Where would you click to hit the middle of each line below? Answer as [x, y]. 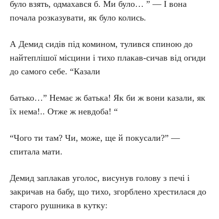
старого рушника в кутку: [59, 205]
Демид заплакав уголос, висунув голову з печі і [100, 178]
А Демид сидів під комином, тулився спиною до [101, 44]
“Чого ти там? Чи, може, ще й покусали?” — [95, 138]
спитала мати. [36, 152]
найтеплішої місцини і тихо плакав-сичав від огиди [108, 58]
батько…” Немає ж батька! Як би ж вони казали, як [108, 98]
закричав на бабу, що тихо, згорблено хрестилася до [108, 192]
